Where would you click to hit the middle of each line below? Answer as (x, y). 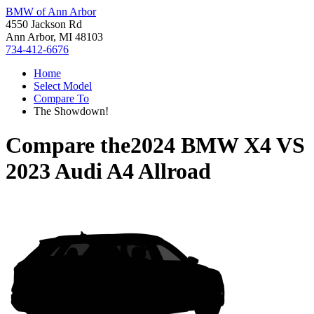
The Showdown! (71, 111)
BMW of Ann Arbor (51, 12)
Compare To (61, 98)
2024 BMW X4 (201, 145)
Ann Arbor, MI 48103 (54, 37)
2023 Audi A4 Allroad (108, 171)
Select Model (63, 86)
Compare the (68, 145)
